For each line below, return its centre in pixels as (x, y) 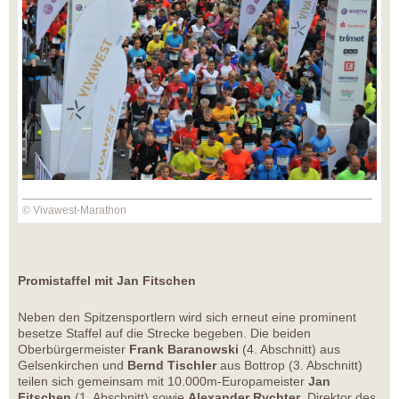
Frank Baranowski (184, 350)
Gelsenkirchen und (73, 366)
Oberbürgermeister (73, 350)
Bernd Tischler (172, 366)
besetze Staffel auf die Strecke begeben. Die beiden (164, 334)
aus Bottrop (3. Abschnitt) (289, 366)
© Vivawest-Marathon (74, 211)
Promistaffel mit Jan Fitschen (107, 281)
